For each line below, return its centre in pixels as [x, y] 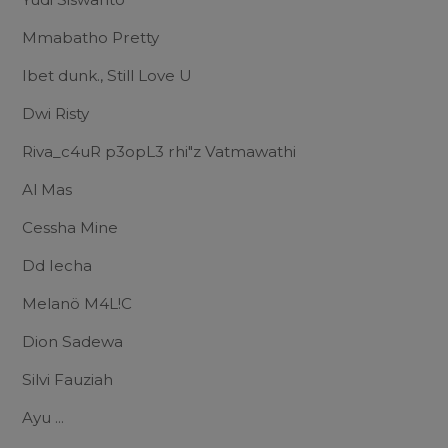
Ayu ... [43, 417]
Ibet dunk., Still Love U [107, 75]
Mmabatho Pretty [90, 37]
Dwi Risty [55, 113]
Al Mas [47, 189]
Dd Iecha [57, 265]
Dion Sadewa [72, 341]
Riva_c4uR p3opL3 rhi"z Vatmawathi [159, 151]
